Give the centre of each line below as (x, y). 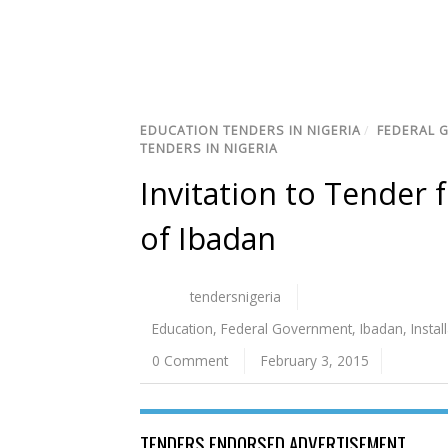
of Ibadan (208, 239)
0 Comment (190, 361)
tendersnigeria (236, 297)
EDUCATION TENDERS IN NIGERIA (250, 131)
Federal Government (286, 329)
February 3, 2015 (315, 361)
